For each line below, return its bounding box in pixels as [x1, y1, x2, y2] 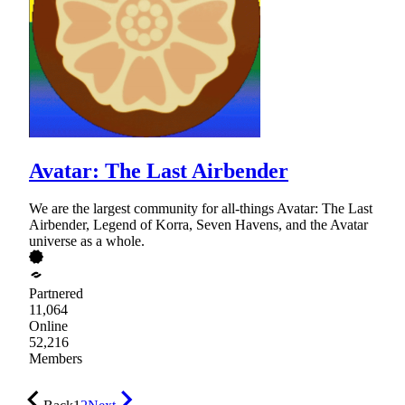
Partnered [29, 286, 83, 302]
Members [29, 351, 82, 367]
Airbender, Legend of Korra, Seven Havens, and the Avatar [29, 217, 368, 233]
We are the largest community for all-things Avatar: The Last [29, 201, 372, 217]
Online [29, 318, 68, 334]
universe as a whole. [29, 233, 145, 250]
